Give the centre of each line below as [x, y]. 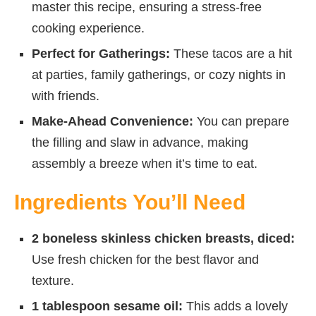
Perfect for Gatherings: [101, 53]
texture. [53, 280]
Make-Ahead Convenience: [113, 121]
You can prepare [241, 121]
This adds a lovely [235, 306]
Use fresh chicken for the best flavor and [145, 259]
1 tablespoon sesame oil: [107, 306]
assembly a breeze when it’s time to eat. [145, 163]
